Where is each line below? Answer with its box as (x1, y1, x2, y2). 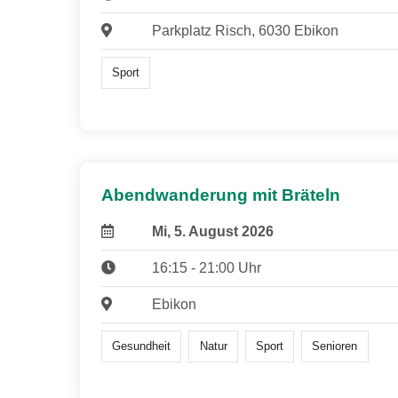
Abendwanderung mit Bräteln (101, 186, 340, 205)
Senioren (312, 339, 358, 354)
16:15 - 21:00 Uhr (151, 260, 261, 276)
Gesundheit (112, 339, 171, 354)
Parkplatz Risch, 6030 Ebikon (151, 22, 338, 38)
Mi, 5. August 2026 (151, 224, 274, 240)
